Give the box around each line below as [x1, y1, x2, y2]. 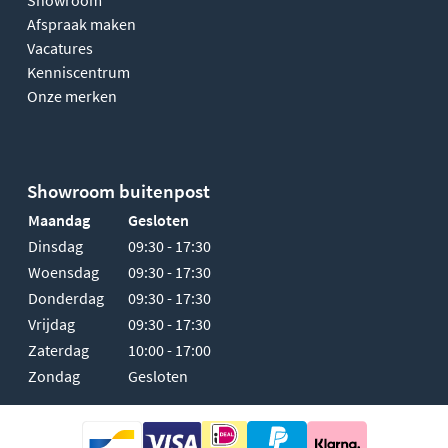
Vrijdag [28, 314, 75, 335]
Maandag [28, 210, 90, 231]
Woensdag [28, 262, 99, 283]
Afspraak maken [27, 14, 136, 35]
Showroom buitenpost [27, 179, 210, 204]
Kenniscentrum [27, 62, 130, 83]
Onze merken [27, 86, 117, 107]
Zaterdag [28, 340, 89, 361]
